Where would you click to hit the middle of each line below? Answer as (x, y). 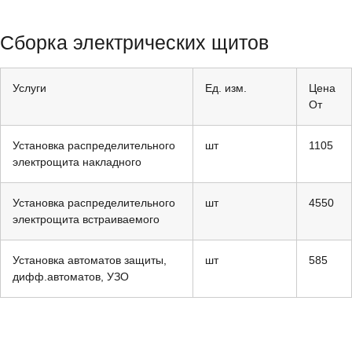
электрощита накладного (77, 161)
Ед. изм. (226, 88)
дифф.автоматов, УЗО (71, 276)
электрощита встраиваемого (86, 219)
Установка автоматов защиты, (90, 260)
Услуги (29, 88)
